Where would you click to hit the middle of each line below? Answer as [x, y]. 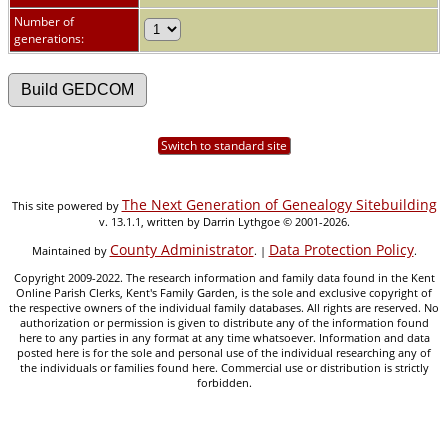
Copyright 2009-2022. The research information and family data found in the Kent [224, 277]
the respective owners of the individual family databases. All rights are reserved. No [224, 307]
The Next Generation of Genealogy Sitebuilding [279, 204]
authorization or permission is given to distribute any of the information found [224, 322]
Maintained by [70, 250]
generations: [50, 38]
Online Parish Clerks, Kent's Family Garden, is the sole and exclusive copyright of [224, 292]
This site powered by [66, 205]
